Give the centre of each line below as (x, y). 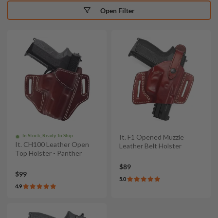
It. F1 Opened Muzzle (152, 137)
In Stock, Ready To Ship (48, 135)
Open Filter (117, 10)
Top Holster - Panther (48, 153)
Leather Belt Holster (150, 146)
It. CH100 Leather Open (52, 144)
